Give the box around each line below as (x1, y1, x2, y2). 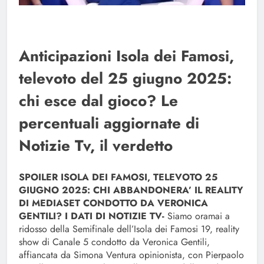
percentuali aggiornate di (19, 112, 199, 135)
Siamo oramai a (164, 209, 230, 223)
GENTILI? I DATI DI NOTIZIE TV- (19, 209, 164, 223)
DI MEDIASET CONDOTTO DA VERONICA (19, 196, 208, 210)
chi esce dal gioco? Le (19, 90, 178, 113)
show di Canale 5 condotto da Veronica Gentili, (19, 235, 210, 249)
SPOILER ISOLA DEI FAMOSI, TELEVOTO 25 (19, 170, 217, 184)
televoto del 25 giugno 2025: (19, 67, 232, 90)
